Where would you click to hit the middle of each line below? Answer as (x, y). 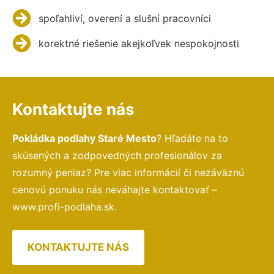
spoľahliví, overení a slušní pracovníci (124, 18)
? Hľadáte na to (192, 138)
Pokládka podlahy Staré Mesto (84, 138)
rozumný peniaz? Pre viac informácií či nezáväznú (128, 172)
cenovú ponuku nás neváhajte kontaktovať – (115, 189)
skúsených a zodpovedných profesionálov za (117, 155)
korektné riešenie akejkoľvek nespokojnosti (139, 43)
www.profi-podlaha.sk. (65, 206)
